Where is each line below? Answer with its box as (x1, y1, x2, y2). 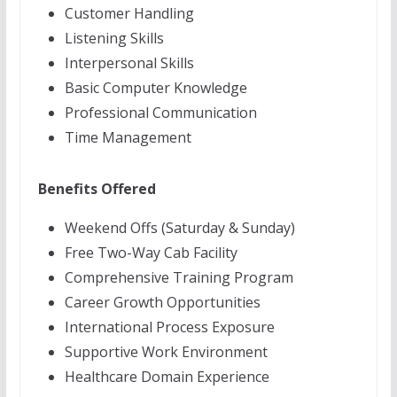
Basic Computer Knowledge (64, 78, 247, 97)
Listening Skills (64, 28, 164, 48)
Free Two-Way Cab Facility (64, 243, 237, 262)
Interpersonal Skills (64, 53, 194, 73)
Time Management (64, 128, 191, 147)
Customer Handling (64, 4, 194, 23)
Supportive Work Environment (64, 342, 268, 362)
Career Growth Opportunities (64, 292, 261, 312)
